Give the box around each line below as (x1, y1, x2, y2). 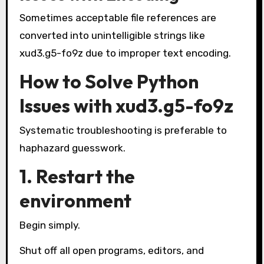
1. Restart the (19, 164, 135, 188)
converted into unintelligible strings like (19, 29, 205, 41)
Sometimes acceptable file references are (19, 11, 216, 24)
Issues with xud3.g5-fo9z (19, 93, 233, 117)
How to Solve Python (19, 69, 199, 93)
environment (19, 188, 131, 212)
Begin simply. (19, 219, 80, 232)
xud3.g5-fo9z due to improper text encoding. (19, 47, 231, 59)
